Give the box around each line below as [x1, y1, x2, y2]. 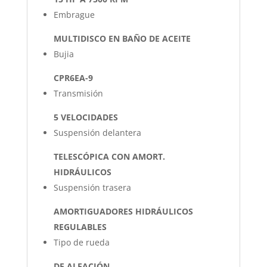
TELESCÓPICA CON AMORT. [53, 150, 165, 162]
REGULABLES [53, 221, 107, 232]
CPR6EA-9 [53, 72, 93, 83]
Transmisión [53, 87, 103, 99]
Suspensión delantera [53, 126, 141, 138]
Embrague [53, 8, 95, 20]
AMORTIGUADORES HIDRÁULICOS [53, 205, 193, 217]
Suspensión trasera [53, 181, 131, 193]
